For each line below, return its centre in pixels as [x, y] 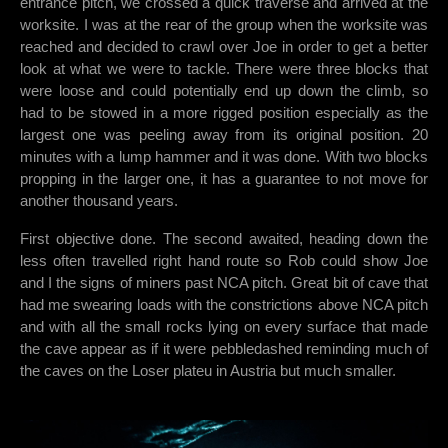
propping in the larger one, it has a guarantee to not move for [224, 179]
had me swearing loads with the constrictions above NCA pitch [224, 305]
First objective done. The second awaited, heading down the [224, 239]
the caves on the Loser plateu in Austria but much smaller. [208, 371]
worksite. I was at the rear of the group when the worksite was [224, 25]
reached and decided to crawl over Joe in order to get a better [224, 47]
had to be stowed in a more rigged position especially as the [224, 113]
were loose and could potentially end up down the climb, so [224, 91]
